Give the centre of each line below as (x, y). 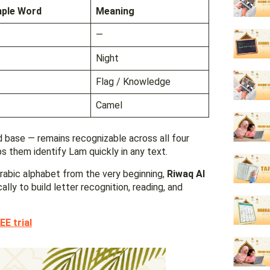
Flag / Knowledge (133, 82)
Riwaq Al (186, 174)
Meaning (115, 11)
